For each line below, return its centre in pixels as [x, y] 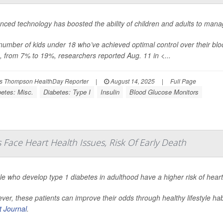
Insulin [110, 92]
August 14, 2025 [132, 81]
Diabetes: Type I [67, 92]
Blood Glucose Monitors [164, 92]
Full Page [183, 81]
